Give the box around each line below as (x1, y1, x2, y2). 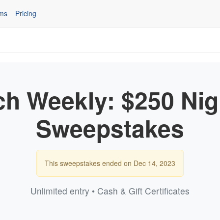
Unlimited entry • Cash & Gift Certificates (30, 184, 190, 197)
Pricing (15, 8, 36, 19)
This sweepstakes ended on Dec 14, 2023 (45, 158, 175, 168)
